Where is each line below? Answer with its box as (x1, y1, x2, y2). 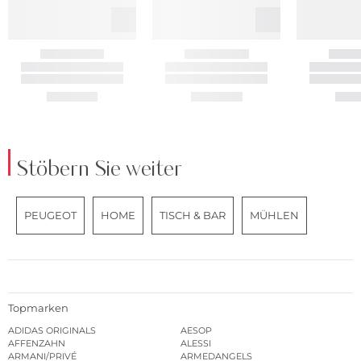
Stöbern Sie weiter (16, 153, 182, 185)
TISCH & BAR (160, 208, 226, 222)
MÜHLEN (250, 208, 299, 222)
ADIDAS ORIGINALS (8, 325, 96, 337)
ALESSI (180, 338, 211, 350)
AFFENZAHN (8, 338, 65, 350)
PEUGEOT (24, 208, 77, 222)
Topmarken (8, 301, 68, 315)
